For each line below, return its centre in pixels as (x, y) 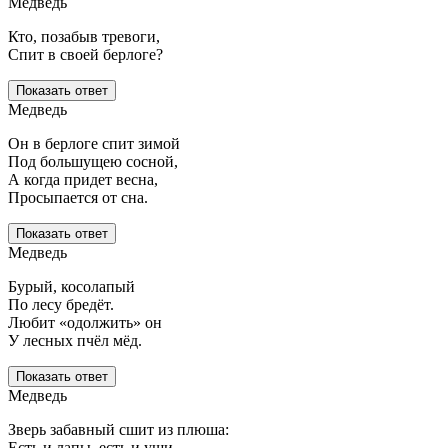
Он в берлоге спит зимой (94, 144)
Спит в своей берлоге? (85, 55)
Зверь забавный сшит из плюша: (118, 430)
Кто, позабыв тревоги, (84, 37)
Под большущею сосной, (93, 162)
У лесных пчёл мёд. (75, 341)
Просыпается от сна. (78, 198)
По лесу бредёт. (61, 305)
